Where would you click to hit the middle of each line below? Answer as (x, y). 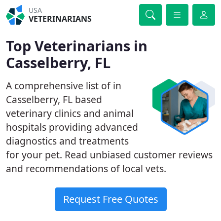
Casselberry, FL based (54, 99)
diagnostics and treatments (67, 141)
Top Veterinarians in (77, 46)
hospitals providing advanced (72, 127)
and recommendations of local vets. (86, 168)
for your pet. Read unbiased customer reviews (109, 155)
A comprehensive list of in (64, 86)
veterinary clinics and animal (70, 113)
